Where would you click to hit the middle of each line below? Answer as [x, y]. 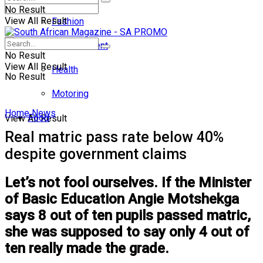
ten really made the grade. [87, 248]
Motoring [70, 94]
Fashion [68, 21]
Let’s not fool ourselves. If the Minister [128, 182]
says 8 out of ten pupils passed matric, [128, 215]
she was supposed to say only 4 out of [127, 232]
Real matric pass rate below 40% [114, 137]
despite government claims [96, 154]
